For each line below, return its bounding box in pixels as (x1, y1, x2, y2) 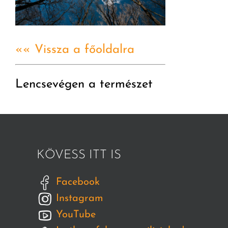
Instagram (53, 193, 103, 204)
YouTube (53, 209, 96, 220)
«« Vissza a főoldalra (15, 43, 134, 56)
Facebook (53, 177, 100, 187)
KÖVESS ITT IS (37, 149, 121, 161)
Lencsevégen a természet (15, 78, 153, 91)
